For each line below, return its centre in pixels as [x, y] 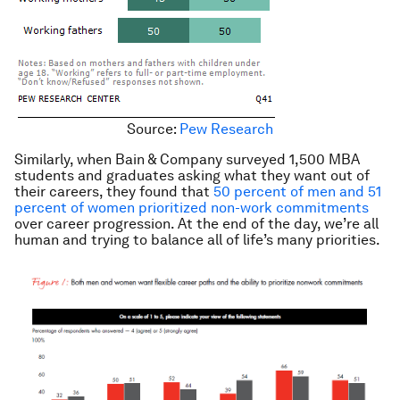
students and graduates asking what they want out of [192, 175]
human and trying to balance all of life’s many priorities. [197, 240]
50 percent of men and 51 [297, 192]
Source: [153, 129]
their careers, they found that [114, 192]
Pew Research [226, 129]
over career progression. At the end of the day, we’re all [196, 224]
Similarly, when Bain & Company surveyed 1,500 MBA [187, 159]
